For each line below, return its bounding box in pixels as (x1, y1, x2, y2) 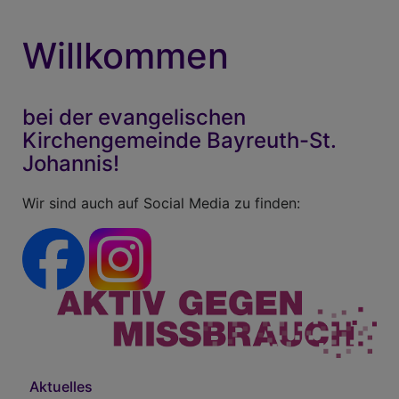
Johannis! (22, 151, 119, 177)
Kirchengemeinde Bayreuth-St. (22, 127, 337, 154)
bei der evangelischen (22, 104, 246, 131)
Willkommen (22, 33, 229, 77)
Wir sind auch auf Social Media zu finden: (22, 194, 300, 213)
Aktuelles (29, 378, 93, 396)
